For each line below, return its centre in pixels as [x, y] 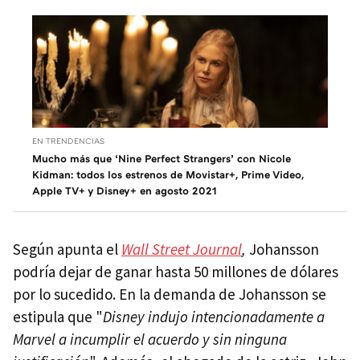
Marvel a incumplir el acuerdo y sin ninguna [150, 340]
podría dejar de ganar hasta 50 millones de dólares [176, 272]
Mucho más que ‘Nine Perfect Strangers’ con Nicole [162, 159]
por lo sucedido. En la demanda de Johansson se [170, 295]
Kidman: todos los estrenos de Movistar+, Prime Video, [168, 175]
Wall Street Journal [182, 250]
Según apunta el [67, 250]
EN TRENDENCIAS [68, 141]
